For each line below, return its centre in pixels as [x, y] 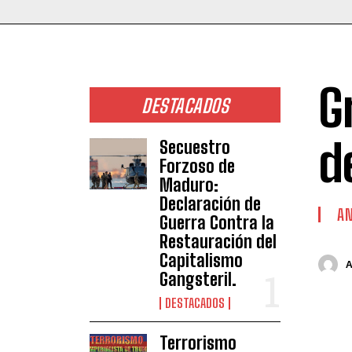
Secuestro [194, 147]
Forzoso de [197, 166]
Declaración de [210, 203]
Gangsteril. [198, 279]
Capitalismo [201, 260]
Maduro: [189, 185]
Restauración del [218, 241]
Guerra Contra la [216, 222]
